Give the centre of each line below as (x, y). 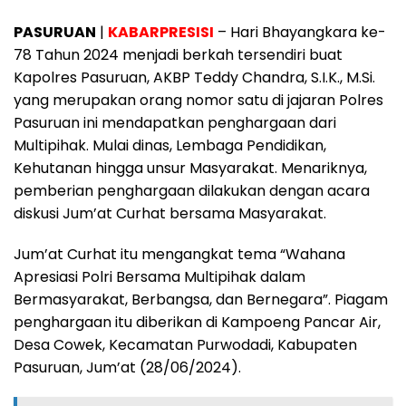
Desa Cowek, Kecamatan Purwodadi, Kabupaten (185, 344)
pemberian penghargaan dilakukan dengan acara (192, 190)
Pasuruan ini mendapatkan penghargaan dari (175, 122)
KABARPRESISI (161, 32)
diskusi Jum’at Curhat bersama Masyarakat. (170, 213)
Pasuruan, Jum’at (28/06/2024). (127, 367)
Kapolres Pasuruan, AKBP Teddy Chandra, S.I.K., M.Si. (194, 77)
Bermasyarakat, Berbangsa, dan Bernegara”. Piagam (201, 299)
